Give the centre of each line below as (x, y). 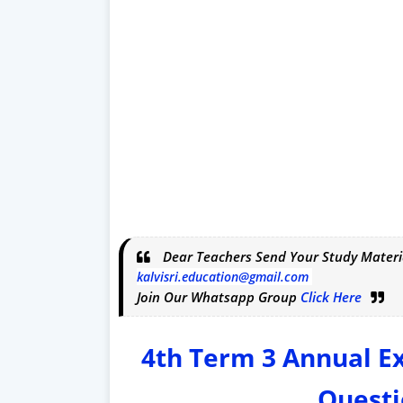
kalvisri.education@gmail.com (223, 276)
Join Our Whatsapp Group (219, 296)
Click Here (331, 296)
